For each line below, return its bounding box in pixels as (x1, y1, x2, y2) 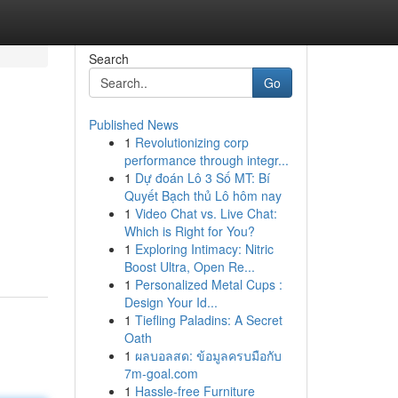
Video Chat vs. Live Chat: (134, 204, 277, 222)
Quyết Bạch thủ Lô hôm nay (123, 187, 282, 204)
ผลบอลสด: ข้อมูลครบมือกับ (134, 346, 282, 364)
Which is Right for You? (123, 222, 255, 240)
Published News (88, 115, 179, 133)
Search (88, 50, 129, 68)
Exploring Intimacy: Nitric (134, 240, 274, 258)
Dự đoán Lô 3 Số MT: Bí (134, 169, 270, 187)
